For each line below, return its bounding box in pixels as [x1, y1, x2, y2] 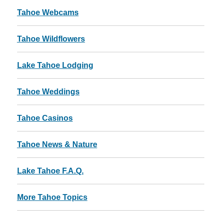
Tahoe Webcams [17, 8, 79, 17]
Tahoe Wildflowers [17, 35, 85, 43]
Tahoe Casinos [17, 114, 73, 122]
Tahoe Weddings [17, 88, 80, 96]
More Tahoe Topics [17, 193, 88, 201]
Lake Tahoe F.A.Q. [17, 167, 84, 175]
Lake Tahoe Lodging [17, 61, 93, 69]
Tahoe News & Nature [17, 140, 97, 149]
